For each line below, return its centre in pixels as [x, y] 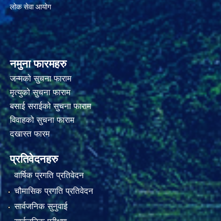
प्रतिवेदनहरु [34, 159]
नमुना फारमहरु [38, 64]
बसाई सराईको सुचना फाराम [51, 106]
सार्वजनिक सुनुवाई [41, 207]
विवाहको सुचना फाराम [42, 120]
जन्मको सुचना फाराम [41, 78]
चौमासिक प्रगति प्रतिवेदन [54, 191]
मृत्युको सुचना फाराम [40, 92]
